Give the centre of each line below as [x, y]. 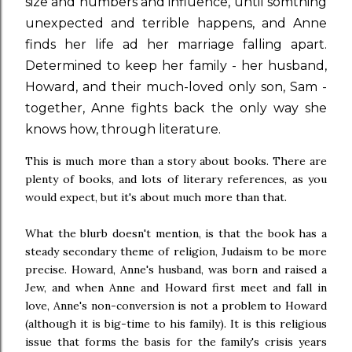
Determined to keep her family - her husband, [176, 66]
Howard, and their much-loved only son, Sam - [176, 87]
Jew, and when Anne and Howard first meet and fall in [176, 288]
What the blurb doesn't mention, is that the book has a [176, 233]
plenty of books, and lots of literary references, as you [176, 179]
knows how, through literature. [123, 129]
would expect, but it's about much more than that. [156, 197]
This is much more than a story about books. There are [176, 161]
